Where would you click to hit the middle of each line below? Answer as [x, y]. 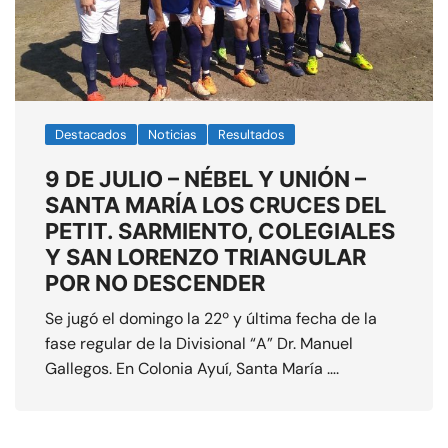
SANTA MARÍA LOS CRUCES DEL [215, 205]
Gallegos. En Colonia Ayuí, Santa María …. [192, 368]
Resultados [251, 134]
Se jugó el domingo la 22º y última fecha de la [211, 318]
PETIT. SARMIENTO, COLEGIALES [220, 231]
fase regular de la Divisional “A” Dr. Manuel [199, 343]
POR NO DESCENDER [155, 283]
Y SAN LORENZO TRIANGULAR [205, 257]
